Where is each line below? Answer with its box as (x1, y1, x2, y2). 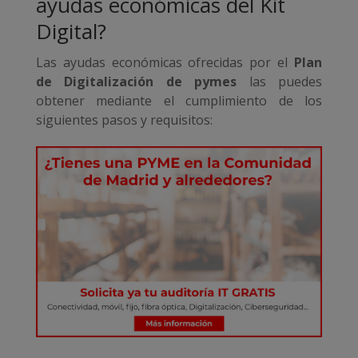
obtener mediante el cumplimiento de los (35, 92, 323, 110)
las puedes (237, 73, 323, 91)
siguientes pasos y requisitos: (35, 111, 213, 129)
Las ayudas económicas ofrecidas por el (35, 54, 295, 72)
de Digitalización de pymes (35, 73, 237, 91)
